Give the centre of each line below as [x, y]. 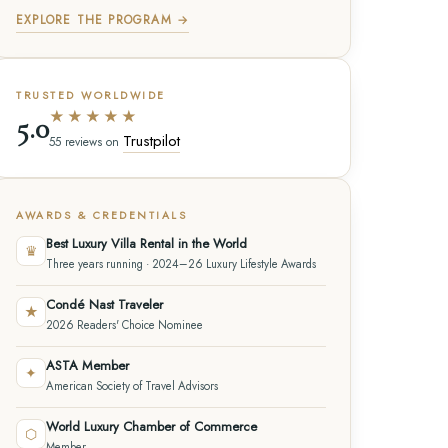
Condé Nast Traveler [104, 305]
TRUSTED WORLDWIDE [91, 96]
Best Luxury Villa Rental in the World [146, 244]
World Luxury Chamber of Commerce [151, 427]
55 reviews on [86, 142]
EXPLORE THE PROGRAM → [103, 20]
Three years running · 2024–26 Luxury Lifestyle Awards [181, 264]
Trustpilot [151, 141]
